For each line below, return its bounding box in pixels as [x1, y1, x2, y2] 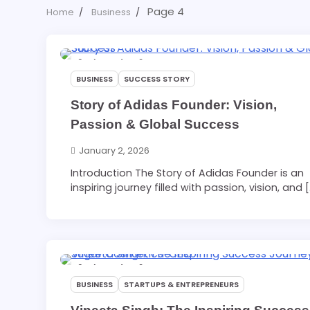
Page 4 [147, 3, 185, 19]
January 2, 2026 [79, 145, 150, 157]
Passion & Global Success [71, 116, 240, 131]
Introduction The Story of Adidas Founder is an [71, 166, 304, 181]
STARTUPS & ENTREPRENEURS [124, 279, 239, 291]
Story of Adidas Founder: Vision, [71, 97, 277, 112]
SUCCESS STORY [124, 73, 190, 84]
